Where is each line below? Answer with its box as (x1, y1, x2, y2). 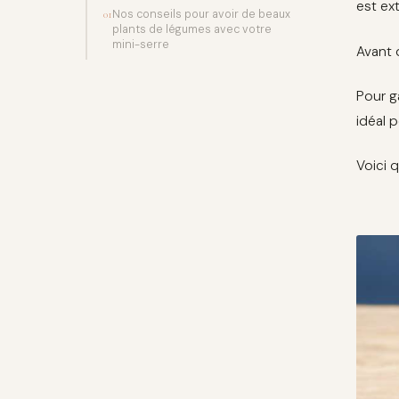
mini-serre (111, 37, 169, 53)
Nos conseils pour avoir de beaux (111, 7, 290, 22)
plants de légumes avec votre (111, 22, 272, 37)
